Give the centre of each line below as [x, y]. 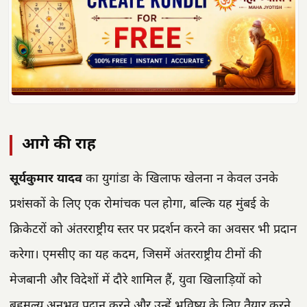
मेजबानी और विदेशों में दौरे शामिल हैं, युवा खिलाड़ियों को [136, 280]
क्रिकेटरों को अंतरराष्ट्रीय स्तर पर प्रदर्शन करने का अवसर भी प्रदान [153, 230]
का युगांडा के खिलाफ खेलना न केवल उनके [180, 179]
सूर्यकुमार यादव [46, 179]
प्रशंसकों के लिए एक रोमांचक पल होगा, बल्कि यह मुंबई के [139, 204]
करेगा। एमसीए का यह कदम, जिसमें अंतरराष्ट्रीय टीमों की [136, 255]
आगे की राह [59, 145]
